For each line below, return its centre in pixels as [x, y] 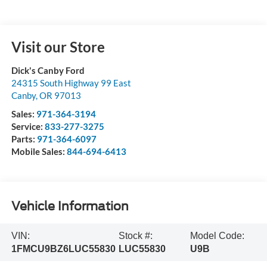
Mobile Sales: [39, 152]
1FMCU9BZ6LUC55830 [63, 249]
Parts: [24, 139]
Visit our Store [58, 47]
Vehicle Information [70, 206]
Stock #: [136, 235]
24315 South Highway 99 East [71, 83]
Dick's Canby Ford [48, 71]
